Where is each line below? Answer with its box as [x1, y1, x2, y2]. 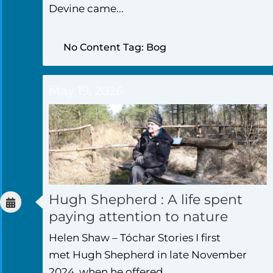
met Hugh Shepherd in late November [49, 248, 247, 261]
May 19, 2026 [49, 83, 123, 98]
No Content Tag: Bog [63, 41, 166, 53]
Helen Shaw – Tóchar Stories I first [49, 231, 221, 244]
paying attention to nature [49, 208, 228, 225]
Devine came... [49, 2, 124, 15]
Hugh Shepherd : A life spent [49, 191, 243, 208]
